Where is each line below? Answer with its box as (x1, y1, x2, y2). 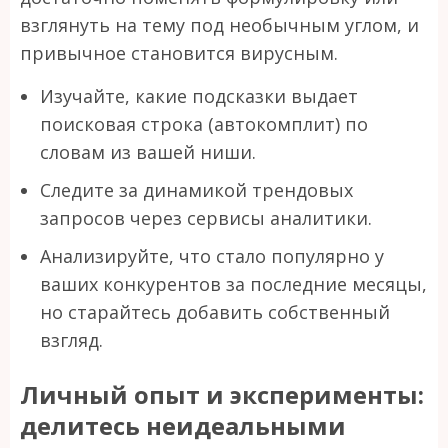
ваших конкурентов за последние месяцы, (40, 271, 427, 296)
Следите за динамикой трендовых (40, 177, 353, 202)
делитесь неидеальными (20, 408, 346, 442)
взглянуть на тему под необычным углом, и (20, 12, 419, 37)
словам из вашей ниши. (40, 139, 256, 164)
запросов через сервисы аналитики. (40, 205, 372, 230)
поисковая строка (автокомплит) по (40, 111, 368, 136)
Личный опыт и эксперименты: (20, 377, 424, 411)
